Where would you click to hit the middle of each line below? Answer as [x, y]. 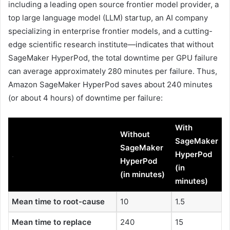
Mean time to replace [52, 222]
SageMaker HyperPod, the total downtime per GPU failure [113, 57]
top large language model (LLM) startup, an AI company [108, 17]
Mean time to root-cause [58, 201]
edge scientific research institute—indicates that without [111, 44]
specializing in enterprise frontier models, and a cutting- [110, 31]
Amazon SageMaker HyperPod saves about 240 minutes [110, 84]
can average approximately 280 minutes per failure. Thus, [113, 71]
